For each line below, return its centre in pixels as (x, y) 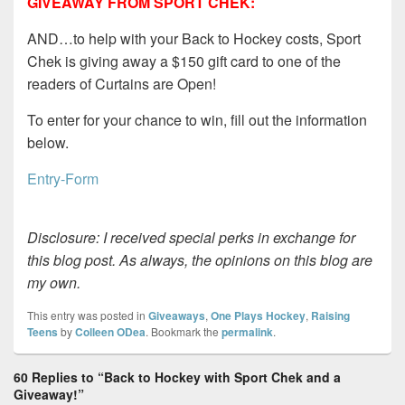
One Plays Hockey (258, 316)
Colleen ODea (110, 332)
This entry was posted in (88, 316)
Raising (330, 316)
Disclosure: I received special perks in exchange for (191, 238)
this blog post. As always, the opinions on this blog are (200, 260)
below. (48, 143)
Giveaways (177, 316)
